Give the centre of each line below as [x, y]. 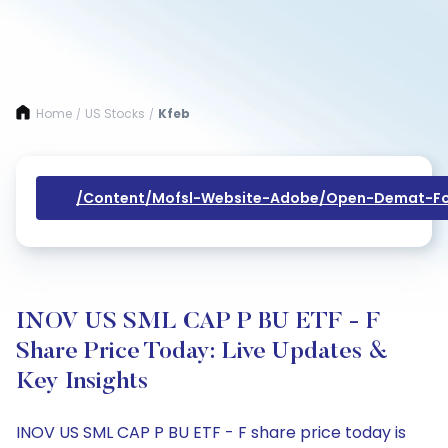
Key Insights [82, 382]
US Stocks [115, 113]
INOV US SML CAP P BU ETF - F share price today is [211, 432]
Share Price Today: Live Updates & [202, 352]
